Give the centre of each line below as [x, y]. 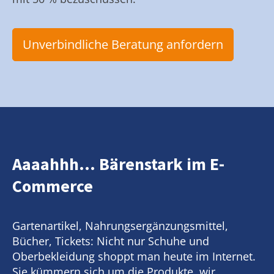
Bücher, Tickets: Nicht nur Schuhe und [111, 241]
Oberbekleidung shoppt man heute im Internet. [134, 256]
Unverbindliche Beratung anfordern [123, 44]
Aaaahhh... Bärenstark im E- [118, 164]
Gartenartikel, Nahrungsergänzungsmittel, [120, 225]
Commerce [53, 186]
